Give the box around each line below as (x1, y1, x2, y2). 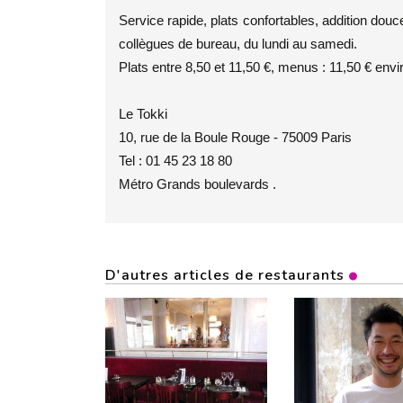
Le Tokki (119, 106, 167, 121)
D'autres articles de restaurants (105, 265, 345, 285)
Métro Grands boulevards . (119, 176, 276, 192)
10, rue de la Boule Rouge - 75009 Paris (119, 130, 352, 145)
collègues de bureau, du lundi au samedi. (119, 36, 357, 51)
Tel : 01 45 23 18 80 (119, 153, 232, 168)
